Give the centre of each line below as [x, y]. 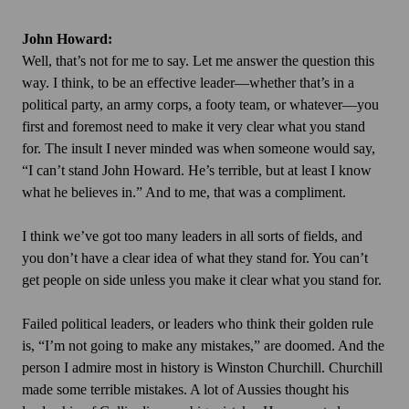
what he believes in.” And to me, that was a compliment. [184, 193]
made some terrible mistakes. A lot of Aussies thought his [185, 390]
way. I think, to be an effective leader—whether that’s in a [188, 83]
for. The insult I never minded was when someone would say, [199, 149]
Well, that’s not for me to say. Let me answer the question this [198, 61]
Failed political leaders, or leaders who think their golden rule [198, 324]
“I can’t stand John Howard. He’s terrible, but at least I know [197, 171]
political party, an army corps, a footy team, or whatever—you [200, 105]
